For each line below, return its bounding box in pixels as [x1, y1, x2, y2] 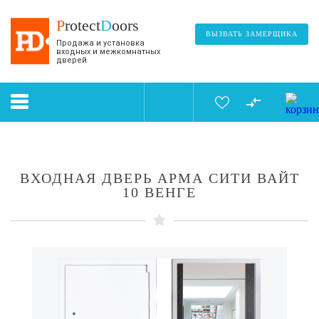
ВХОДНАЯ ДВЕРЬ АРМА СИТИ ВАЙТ [19, 170, 300, 186]
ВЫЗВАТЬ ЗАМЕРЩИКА [206, 30, 298, 38]
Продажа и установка [56, 38, 145, 48]
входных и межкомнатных [56, 47, 160, 56]
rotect [65, 16, 100, 34]
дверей [56, 56, 87, 65]
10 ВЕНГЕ [122, 184, 197, 200]
